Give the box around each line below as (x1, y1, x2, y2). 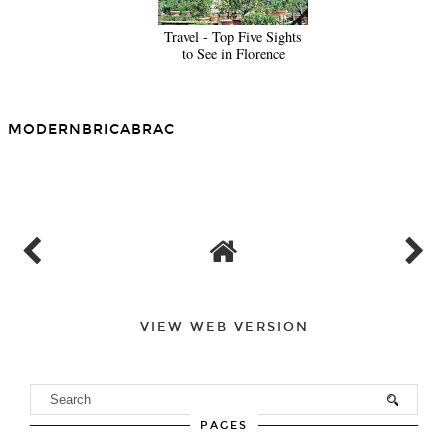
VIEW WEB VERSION (139, 319, 309, 336)
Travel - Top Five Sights (164, 27, 302, 47)
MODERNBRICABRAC (8, 121, 175, 139)
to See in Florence (181, 44, 285, 64)
